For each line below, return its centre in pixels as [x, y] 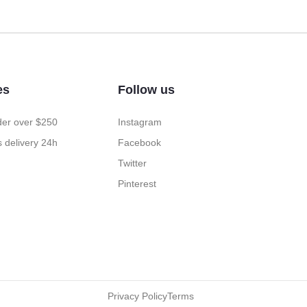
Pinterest [137, 184]
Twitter [132, 163]
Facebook [139, 143]
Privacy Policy [137, 296]
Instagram [139, 122]
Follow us [146, 90]
